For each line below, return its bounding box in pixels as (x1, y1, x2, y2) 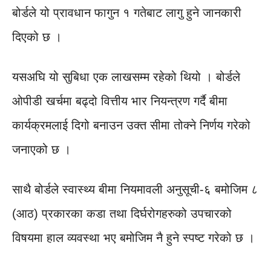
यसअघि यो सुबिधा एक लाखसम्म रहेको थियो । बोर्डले (12, 70, 240, 83)
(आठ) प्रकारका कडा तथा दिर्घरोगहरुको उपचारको (12, 207, 232, 220)
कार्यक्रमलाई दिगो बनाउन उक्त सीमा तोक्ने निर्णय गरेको (12, 119, 250, 132)
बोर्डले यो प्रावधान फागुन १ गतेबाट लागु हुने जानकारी (12, 6, 241, 19)
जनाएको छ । (12, 143, 71, 156)
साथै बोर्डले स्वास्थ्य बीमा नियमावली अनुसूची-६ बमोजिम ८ (12, 183, 258, 196)
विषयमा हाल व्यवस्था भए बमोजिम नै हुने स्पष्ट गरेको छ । (12, 231, 255, 244)
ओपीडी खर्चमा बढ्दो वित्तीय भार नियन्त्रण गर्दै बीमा (12, 94, 227, 108)
